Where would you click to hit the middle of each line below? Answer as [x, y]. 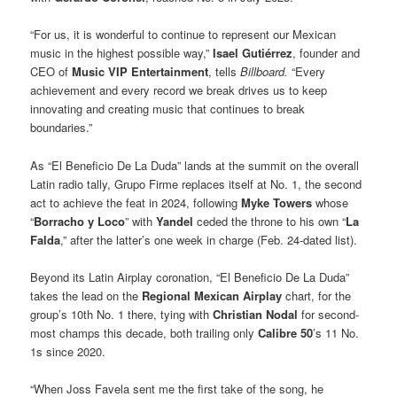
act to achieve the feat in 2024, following [136, 202]
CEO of [51, 72]
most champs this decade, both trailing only [144, 332]
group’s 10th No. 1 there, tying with [122, 314]
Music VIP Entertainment [140, 72]
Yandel [175, 221]
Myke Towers [277, 202]
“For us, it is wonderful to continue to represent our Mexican [183, 35]
